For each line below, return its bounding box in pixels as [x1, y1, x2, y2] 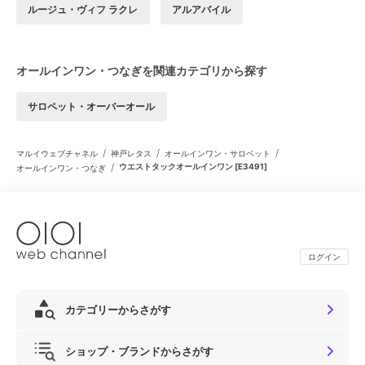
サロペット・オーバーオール [28, 100, 156, 113]
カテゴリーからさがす [65, 302, 171, 316]
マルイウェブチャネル [16, 148, 98, 159]
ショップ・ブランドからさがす [65, 344, 213, 358]
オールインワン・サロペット [165, 148, 270, 159]
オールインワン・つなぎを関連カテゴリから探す [16, 64, 267, 78]
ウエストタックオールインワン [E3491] [119, 161, 267, 172]
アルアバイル [172, 3, 231, 16]
